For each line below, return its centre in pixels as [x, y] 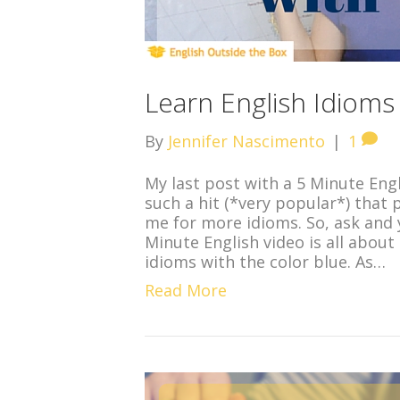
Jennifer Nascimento [246, 141]
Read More [186, 290]
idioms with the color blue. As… [265, 262]
